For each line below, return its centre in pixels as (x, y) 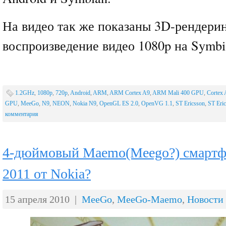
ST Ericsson (190, 103)
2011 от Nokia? (47, 174)
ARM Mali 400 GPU (178, 93)
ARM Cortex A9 (130, 93)
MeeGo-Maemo (150, 199)
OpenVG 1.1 (157, 103)
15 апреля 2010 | (43, 199)
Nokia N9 (84, 103)
